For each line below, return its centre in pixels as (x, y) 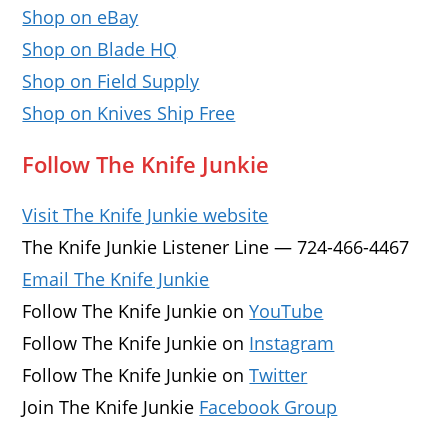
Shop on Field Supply (111, 81)
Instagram (292, 343)
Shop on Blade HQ (100, 49)
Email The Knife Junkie (116, 279)
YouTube (286, 311)
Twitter (278, 375)
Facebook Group (268, 407)
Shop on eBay (80, 17)
